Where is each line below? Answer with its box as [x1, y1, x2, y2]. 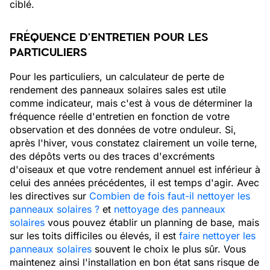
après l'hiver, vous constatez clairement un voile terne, [10, 137, 257, 149]
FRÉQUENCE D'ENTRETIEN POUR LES [10, 30, 208, 45]
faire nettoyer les [179, 230, 256, 242]
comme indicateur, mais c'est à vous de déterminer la [10, 97, 253, 109]
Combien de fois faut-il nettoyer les [89, 190, 250, 202]
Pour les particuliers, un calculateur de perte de [10, 71, 224, 83]
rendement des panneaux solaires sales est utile [10, 84, 226, 96]
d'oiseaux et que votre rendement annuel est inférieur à [10, 163, 260, 175]
